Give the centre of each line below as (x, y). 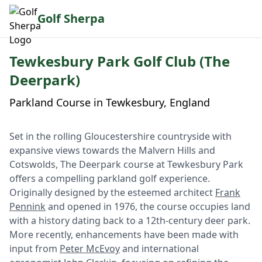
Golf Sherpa (71, 18)
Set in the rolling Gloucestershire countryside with (120, 136)
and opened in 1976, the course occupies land (148, 206)
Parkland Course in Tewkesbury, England (110, 102)
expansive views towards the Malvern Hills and (112, 150)
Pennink (27, 206)
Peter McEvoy (90, 249)
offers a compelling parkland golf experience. (110, 178)
